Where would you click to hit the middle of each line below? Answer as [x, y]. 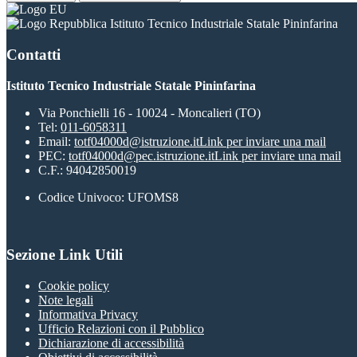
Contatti [33, 54]
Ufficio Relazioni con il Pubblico [121, 328]
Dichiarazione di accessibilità [111, 343]
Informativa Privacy [88, 314]
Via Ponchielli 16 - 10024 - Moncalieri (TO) [149, 112]
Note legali [66, 300]
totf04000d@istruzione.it [137, 141]
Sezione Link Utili [65, 255]
